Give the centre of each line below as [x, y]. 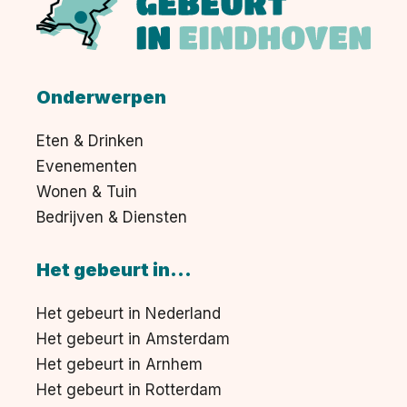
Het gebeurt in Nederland [129, 314]
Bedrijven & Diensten [112, 218]
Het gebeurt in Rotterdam [129, 390]
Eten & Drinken [90, 141]
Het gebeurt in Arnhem [119, 365]
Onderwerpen [101, 98]
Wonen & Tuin [87, 192]
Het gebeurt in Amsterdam [133, 339]
